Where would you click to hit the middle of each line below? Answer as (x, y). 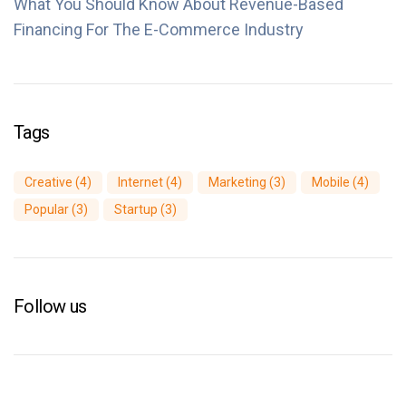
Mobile (331, 182)
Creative (48, 182)
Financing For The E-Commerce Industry (159, 29)
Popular (47, 209)
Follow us (50, 306)
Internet (140, 182)
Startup (136, 209)
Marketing (237, 182)
